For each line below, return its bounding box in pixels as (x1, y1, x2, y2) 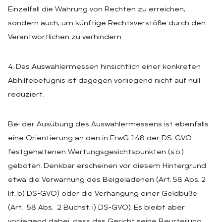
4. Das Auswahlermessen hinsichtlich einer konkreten (8, 63, 201, 71)
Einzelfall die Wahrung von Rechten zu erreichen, (8, 5, 185, 13)
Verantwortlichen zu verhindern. (8, 33, 122, 41)
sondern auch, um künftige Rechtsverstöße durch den (8, 19, 206, 27)
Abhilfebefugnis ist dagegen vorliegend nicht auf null (8, 77, 200, 85)
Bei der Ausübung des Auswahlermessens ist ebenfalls (8, 120, 209, 128)
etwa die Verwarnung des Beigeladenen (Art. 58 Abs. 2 (8, 176, 206, 184)
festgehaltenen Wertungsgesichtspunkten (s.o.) (8, 148, 184, 156)
